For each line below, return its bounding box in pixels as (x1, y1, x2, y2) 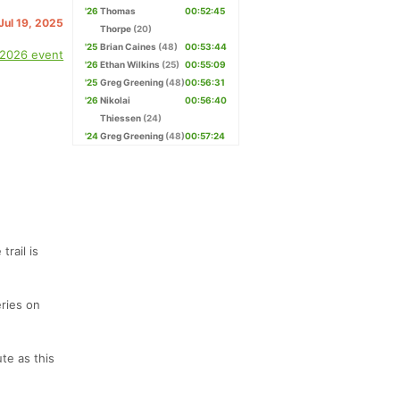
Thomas (100, 5, 137, 16)
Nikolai (100, 95, 131, 105)
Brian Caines (100, 41, 157, 52)
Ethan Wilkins (100, 59, 161, 70)
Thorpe (100, 23, 132, 34)
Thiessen (100, 112, 142, 123)
